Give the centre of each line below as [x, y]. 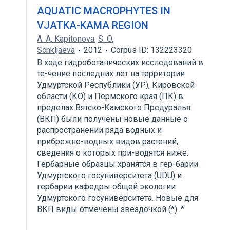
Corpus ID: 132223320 [151, 50]
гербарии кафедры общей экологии [106, 187]
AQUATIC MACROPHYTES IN [104, 11]
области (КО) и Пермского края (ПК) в [110, 96]
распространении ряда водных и [99, 130]
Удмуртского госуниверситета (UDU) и [109, 175]
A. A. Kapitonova [66, 39]
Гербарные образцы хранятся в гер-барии [118, 164]
